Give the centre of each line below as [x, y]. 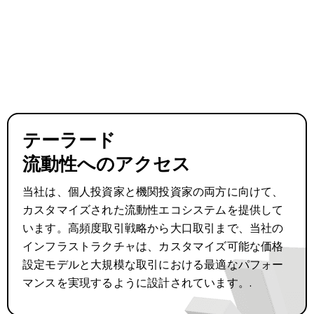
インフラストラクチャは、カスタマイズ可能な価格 [153, 246]
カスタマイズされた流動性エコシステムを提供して [153, 210]
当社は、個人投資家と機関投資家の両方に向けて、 [153, 192]
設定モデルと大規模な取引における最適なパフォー [153, 265]
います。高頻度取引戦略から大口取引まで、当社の [153, 228]
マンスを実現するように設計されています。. [137, 283]
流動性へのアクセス [107, 164]
